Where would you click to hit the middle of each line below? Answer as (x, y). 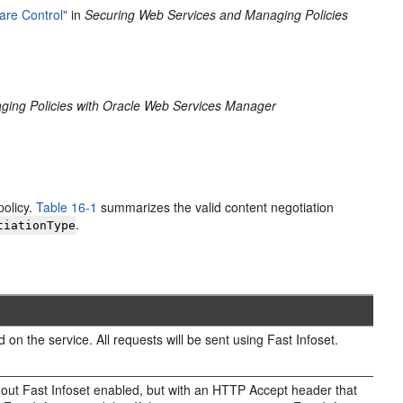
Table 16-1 (67, 207)
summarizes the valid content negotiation (216, 207)
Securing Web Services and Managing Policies (217, 14)
